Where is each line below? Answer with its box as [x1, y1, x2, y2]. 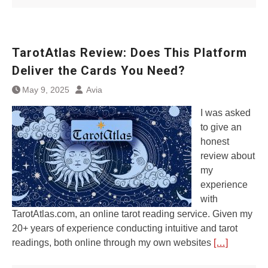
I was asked [200, 108, 251, 118]
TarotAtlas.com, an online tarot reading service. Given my [12, 209, 252, 219]
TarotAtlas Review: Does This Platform [12, 45, 247, 60]
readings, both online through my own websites [12, 237, 214, 248]
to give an [200, 122, 242, 132]
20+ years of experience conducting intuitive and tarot [12, 223, 237, 233]
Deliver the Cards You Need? [12, 63, 185, 78]
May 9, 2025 [22, 85, 69, 95]
